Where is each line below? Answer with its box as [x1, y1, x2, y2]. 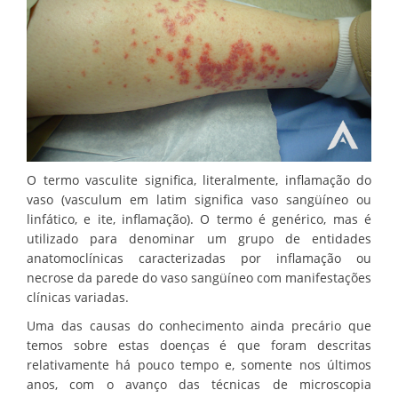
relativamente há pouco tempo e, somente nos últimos [27, 356, 371, 374]
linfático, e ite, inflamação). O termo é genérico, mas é [27, 211, 371, 228]
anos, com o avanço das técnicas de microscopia [27, 376, 371, 394]
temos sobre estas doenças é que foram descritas [27, 337, 371, 354]
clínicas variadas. [27, 289, 129, 306]
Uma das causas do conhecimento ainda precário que [27, 317, 371, 335]
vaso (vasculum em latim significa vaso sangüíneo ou [27, 191, 371, 209]
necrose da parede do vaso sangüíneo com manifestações [27, 269, 371, 287]
